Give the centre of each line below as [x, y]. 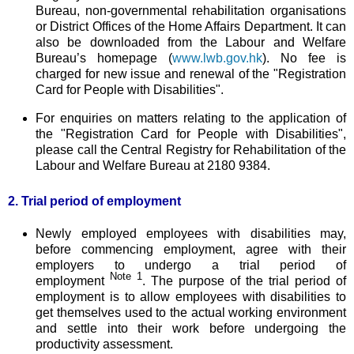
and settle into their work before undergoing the [191, 328]
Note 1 [126, 277]
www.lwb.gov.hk [218, 58]
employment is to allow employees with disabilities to [191, 296]
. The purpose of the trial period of [245, 281]
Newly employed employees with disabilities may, [191, 233]
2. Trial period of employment [94, 201]
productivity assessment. [105, 344]
